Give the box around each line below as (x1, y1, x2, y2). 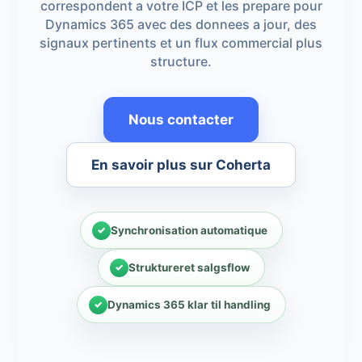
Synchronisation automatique (110, 223, 267, 237)
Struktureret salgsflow (128, 260, 250, 274)
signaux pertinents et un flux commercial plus (40, 35, 322, 51)
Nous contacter (128, 112, 234, 128)
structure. (150, 53, 212, 69)
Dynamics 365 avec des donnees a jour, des (45, 16, 317, 32)
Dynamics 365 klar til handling (107, 297, 271, 311)
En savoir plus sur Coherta (91, 157, 271, 173)
